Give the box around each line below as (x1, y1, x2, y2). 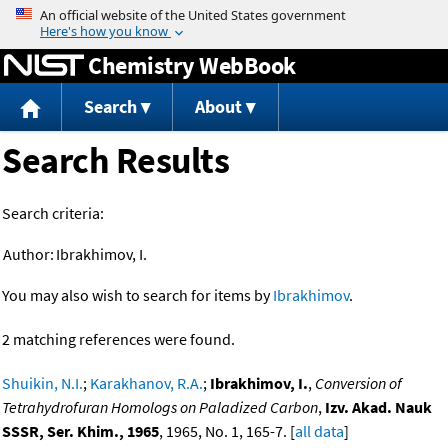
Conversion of (315, 373, 402, 394)
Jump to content (168, 4, 280, 24)
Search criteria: (2, 203, 104, 224)
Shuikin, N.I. (2, 373, 83, 394)
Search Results (2, 138, 229, 184)
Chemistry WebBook (88, 49, 296, 81)
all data (295, 421, 344, 442)
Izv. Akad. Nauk (325, 397, 432, 418)
